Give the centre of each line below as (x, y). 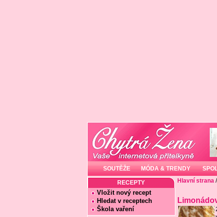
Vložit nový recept (124, 193)
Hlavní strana (195, 181)
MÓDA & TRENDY (165, 169)
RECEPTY (131, 183)
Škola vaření (115, 209)
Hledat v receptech (124, 201)
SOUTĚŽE (117, 169)
